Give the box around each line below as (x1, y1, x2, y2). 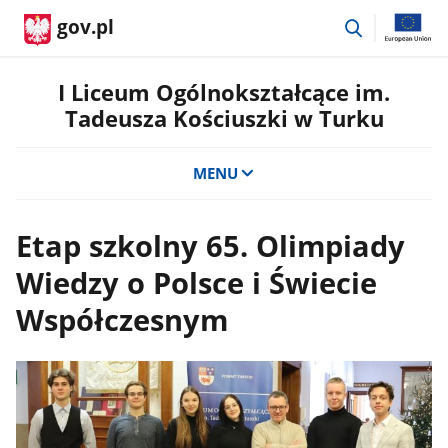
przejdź (365, 13, 416, 34)
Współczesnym (15, 300, 228, 340)
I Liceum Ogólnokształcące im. (58, 78, 390, 107)
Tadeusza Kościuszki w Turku (64, 104, 384, 133)
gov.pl (57, 14, 114, 40)
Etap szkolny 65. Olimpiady (15, 226, 405, 266)
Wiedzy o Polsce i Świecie (15, 263, 377, 303)
